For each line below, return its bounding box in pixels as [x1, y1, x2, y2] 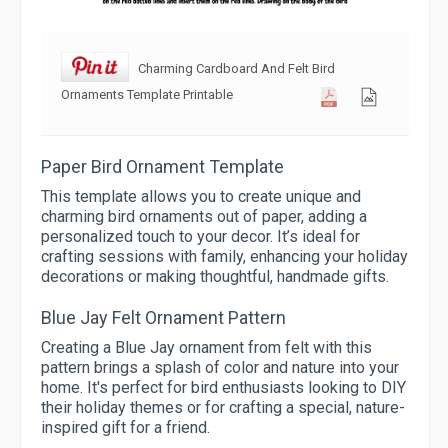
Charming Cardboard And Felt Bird [137, 61, 335, 77]
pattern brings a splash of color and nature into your [41, 358, 399, 378]
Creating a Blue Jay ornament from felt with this [41, 338, 372, 358]
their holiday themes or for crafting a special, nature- [41, 398, 405, 418]
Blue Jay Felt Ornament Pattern [41, 307, 286, 329]
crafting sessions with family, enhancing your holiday [41, 247, 408, 267]
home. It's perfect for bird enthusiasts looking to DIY [41, 378, 406, 398]
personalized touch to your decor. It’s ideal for [41, 227, 360, 247]
